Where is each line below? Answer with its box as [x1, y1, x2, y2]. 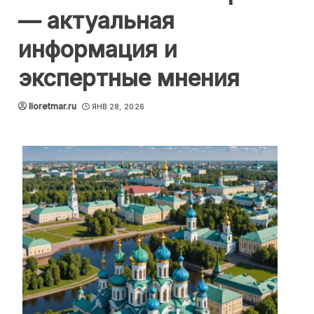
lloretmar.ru [29, 101, 76, 111]
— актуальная [18, 7, 175, 34]
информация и [18, 36, 177, 63]
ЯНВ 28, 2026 [91, 102, 145, 111]
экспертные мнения [18, 64, 240, 92]
